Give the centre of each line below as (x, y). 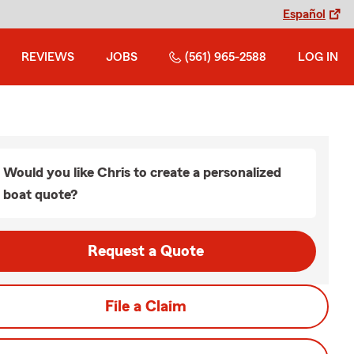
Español (304, 14)
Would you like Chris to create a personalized (142, 172)
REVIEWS (48, 57)
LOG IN (318, 57)
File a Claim (145, 307)
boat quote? (40, 194)
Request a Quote (145, 251)
